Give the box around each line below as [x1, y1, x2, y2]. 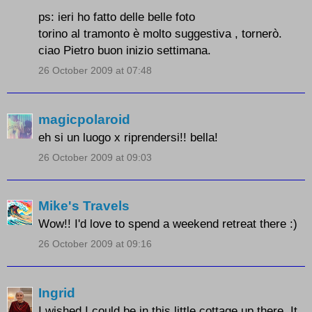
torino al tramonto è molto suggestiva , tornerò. [38, 26, 282, 41]
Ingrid [38, 285, 75, 300]
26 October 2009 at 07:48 [38, 65, 152, 77]
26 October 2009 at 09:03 [38, 151, 152, 163]
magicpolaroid [38, 111, 130, 127]
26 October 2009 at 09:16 [38, 238, 152, 250]
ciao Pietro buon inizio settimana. [38, 43, 211, 58]
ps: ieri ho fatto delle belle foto [38, 10, 195, 24]
